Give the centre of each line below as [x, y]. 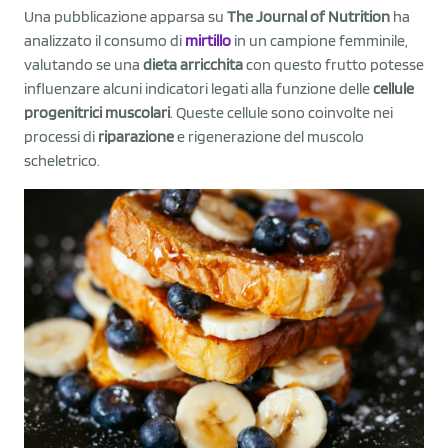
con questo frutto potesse [333, 64]
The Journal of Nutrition [308, 16]
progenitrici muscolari [97, 112]
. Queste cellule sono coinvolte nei [281, 112]
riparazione [136, 136]
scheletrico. [62, 160]
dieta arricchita [193, 64]
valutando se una [83, 64]
